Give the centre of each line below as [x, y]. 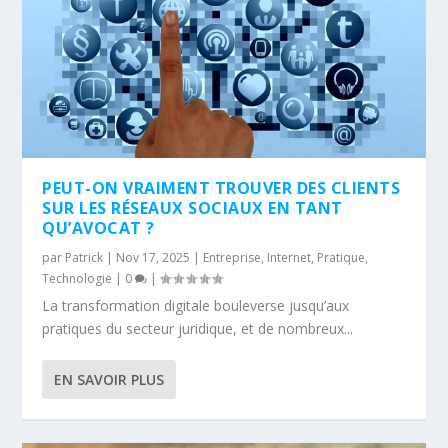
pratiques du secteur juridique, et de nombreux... [198, 328]
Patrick [84, 257]
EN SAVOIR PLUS [109, 379]
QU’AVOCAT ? [98, 227]
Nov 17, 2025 [153, 257]
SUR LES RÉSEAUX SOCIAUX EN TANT [192, 207]
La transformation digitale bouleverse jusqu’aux [196, 305]
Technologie [77, 278]
